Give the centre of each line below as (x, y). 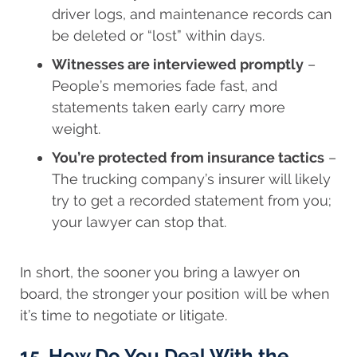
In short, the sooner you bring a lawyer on (160, 273)
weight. (76, 129)
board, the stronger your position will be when (175, 294)
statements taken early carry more (169, 108)
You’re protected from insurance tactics (188, 158)
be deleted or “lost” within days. (158, 36)
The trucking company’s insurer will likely (191, 179)
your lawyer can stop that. (139, 222)
